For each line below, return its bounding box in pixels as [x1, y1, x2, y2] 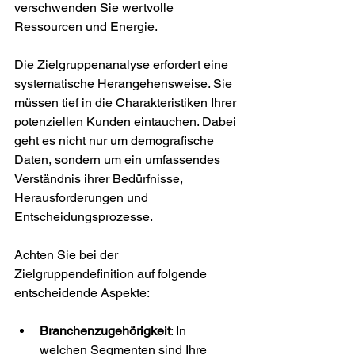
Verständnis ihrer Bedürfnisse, [14, 171, 186, 186]
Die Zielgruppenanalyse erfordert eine [14, 57, 231, 72]
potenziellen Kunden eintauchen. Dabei [14, 114, 239, 129]
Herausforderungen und [14, 190, 151, 205]
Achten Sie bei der [14, 247, 121, 262]
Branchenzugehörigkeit [40, 323, 170, 338]
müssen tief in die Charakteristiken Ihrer [14, 95, 239, 110]
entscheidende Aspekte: [14, 285, 150, 300]
